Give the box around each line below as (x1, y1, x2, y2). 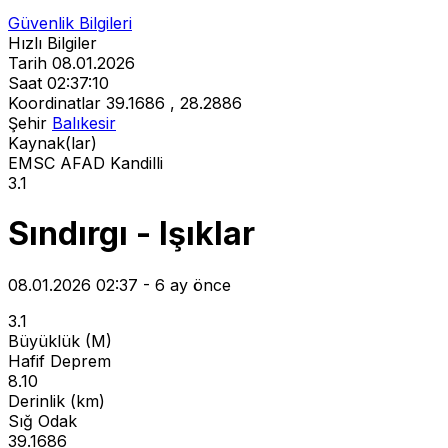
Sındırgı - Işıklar (8, 214, 255, 254)
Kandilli (110, 153, 163, 173)
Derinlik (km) (8, 390, 105, 411)
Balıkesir (52, 113, 116, 133)
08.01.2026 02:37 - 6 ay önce (8, 274, 231, 295)
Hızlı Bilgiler (8, 33, 97, 53)
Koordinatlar (8, 93, 101, 113)
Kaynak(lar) (8, 133, 97, 153)
